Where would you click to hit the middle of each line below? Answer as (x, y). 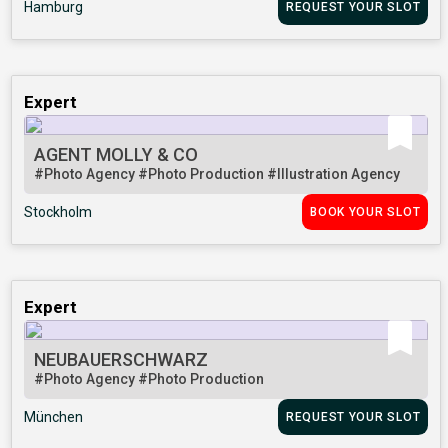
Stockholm (58, 212)
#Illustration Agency (334, 174)
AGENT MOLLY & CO (116, 155)
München (54, 417)
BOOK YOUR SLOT (365, 212)
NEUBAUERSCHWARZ (121, 360)
